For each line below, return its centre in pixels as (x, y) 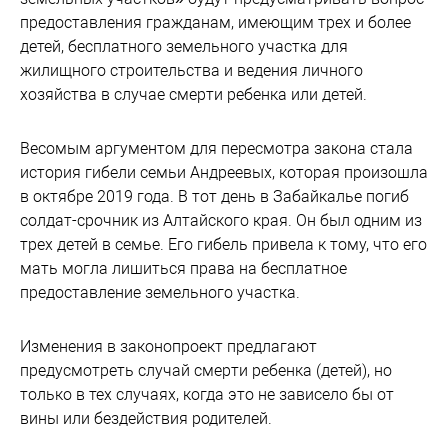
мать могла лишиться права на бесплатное (183, 268)
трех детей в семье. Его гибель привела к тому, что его (223, 244)
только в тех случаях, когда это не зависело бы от (207, 394)
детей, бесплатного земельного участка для (184, 46)
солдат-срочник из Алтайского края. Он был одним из (221, 220)
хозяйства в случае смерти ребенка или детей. (193, 94)
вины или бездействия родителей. (146, 418)
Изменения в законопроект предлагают (168, 346)
